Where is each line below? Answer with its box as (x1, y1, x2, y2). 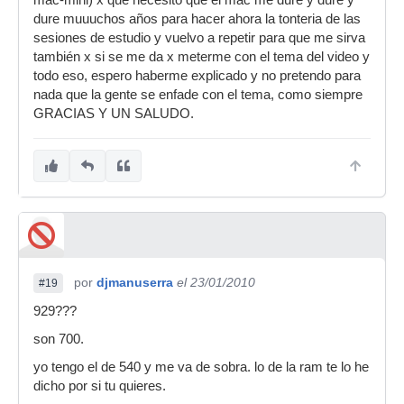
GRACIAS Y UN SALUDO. (33, 106, 194, 121)
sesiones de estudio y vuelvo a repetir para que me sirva (33, 31, 365, 45)
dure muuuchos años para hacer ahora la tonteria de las (33, 12, 361, 26)
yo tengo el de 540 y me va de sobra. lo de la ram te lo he (33, 360, 369, 374)
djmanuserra (96, 275, 173, 289)
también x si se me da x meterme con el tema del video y (33, 50, 370, 64)
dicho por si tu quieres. (33, 379, 166, 393)
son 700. (33, 332, 84, 346)
